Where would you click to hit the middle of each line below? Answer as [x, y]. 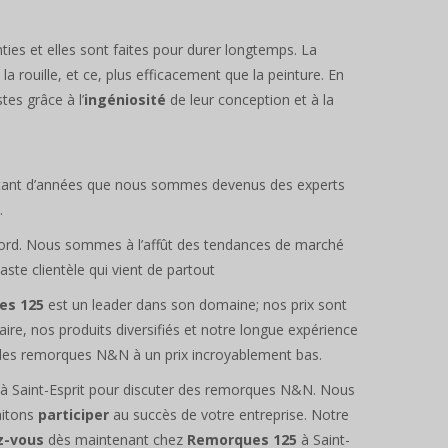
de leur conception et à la [250, 99]
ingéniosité [125, 99]
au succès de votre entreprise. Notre [229, 414]
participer [73, 414]
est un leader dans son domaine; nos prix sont [195, 304]
